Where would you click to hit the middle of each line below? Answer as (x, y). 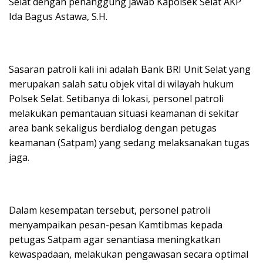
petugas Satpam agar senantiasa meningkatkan (115, 239)
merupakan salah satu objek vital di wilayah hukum (121, 84)
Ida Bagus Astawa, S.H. (58, 16)
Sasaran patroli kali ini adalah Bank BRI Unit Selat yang (130, 69)
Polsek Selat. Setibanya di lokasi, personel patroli (116, 98)
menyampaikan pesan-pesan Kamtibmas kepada (116, 225)
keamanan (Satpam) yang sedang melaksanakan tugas (129, 142)
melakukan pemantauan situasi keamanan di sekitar (124, 113)
